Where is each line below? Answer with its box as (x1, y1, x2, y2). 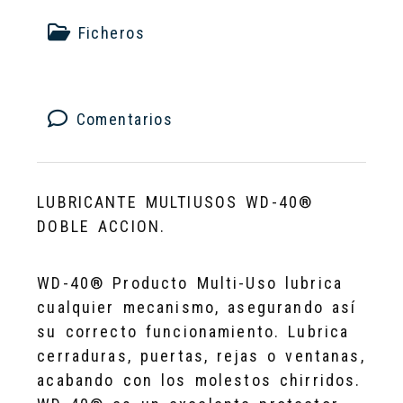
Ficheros (70, 22, 146, 42)
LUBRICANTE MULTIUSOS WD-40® (37, 192, 314, 211)
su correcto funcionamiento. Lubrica (37, 321, 350, 341)
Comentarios (68, 109, 174, 129)
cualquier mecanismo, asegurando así (37, 297, 357, 317)
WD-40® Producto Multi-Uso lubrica (37, 273, 344, 292)
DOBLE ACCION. (37, 216, 166, 236)
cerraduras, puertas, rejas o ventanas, (37, 345, 365, 365)
